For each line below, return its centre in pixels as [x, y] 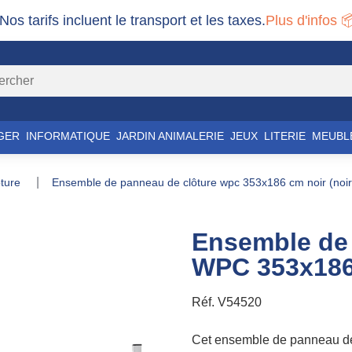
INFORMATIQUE [68, 136]
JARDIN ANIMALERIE [170, 136]
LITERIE [285, 136]
